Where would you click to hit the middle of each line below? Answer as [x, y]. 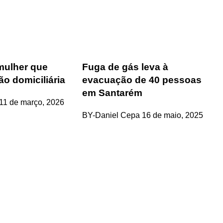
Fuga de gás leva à [125, 67]
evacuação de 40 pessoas [142, 80]
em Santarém [112, 93]
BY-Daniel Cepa [111, 115]
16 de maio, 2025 [173, 115]
